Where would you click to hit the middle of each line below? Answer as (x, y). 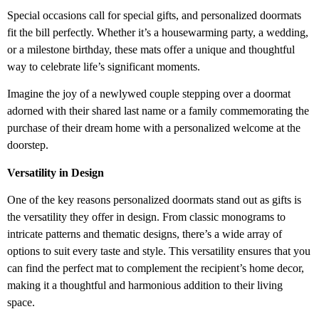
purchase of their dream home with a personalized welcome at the (154, 128)
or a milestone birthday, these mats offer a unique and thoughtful (151, 49)
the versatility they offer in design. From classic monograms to (146, 217)
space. (21, 303)
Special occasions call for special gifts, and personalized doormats (154, 15)
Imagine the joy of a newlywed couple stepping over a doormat (149, 94)
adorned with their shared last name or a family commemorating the (158, 111)
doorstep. (28, 145)
